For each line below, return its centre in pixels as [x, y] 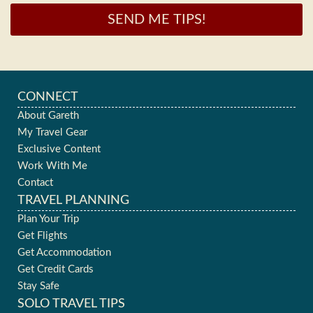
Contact [35, 183]
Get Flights [43, 236]
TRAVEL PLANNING [73, 201]
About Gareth [48, 116]
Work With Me [52, 166]
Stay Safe [38, 286]
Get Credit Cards [56, 270]
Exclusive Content [59, 150]
